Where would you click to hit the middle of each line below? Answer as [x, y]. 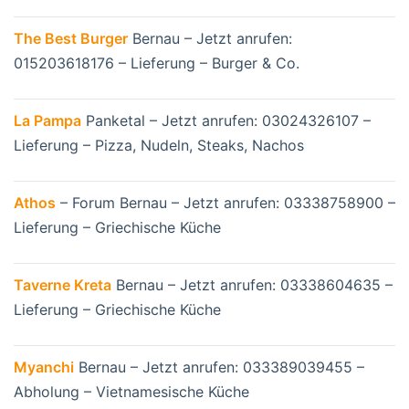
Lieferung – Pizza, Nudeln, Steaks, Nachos [159, 146]
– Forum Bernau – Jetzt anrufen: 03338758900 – [225, 203]
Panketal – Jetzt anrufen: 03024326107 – [226, 121]
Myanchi [44, 367]
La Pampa [47, 121]
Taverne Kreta [63, 285]
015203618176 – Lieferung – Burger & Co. [157, 63]
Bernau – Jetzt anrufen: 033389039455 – [219, 367]
